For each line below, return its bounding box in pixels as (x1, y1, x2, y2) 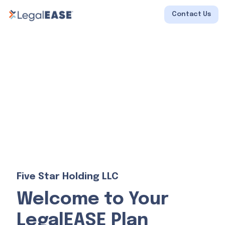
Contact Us (172, 11, 211, 18)
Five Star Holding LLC (16, 171, 119, 181)
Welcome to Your (16, 190, 169, 208)
